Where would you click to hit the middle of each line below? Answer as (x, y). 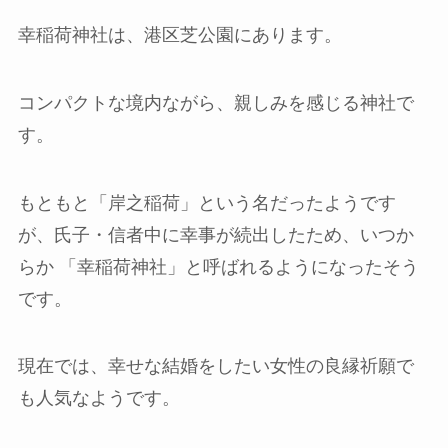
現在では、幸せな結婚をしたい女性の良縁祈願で (215, 366)
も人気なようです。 (98, 398)
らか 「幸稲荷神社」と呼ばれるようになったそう (218, 266)
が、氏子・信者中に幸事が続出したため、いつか (215, 234)
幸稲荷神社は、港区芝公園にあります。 (179, 34)
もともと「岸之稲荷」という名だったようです (206, 202)
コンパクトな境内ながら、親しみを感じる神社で (215, 102)
